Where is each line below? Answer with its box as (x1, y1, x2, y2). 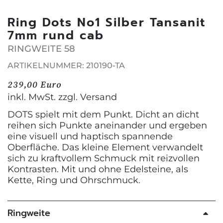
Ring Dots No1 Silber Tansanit (7, 13, 206, 31)
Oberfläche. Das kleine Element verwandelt (7, 141, 203, 153)
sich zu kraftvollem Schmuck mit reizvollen (7, 152, 200, 164)
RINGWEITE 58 (7, 43, 75, 54)
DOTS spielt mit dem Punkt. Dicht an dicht (7, 109, 199, 120)
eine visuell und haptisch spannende (7, 130, 173, 142)
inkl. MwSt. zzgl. (7, 91, 80, 103)
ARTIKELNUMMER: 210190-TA (7, 60, 125, 70)
